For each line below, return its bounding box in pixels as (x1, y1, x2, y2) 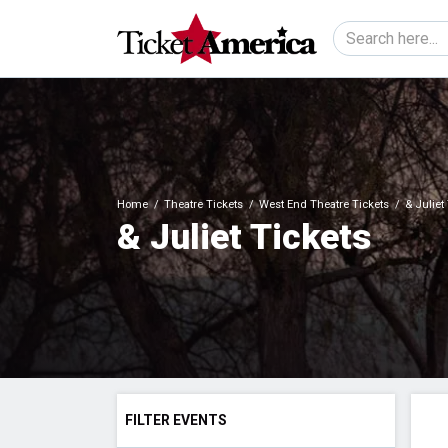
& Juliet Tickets (117, 217, 371, 259)
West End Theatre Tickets (259, 198, 389, 212)
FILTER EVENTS (125, 412, 227, 429)
